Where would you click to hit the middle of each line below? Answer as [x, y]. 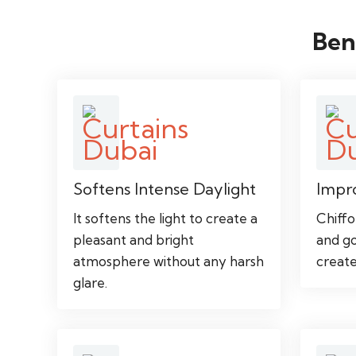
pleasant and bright [133, 239]
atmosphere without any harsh [168, 261]
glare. [90, 282]
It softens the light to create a [165, 218]
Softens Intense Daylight [164, 188]
